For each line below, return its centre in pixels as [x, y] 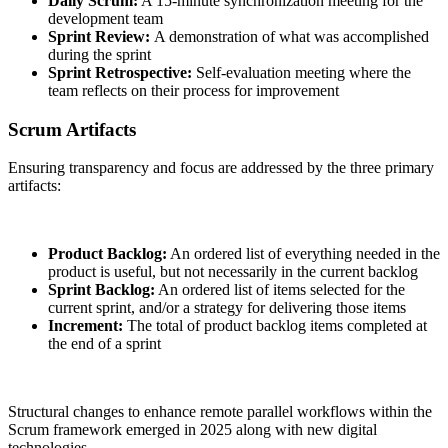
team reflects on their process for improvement [193, 90]
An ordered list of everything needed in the [303, 254]
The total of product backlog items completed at [275, 326]
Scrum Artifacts [72, 129]
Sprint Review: [101, 36]
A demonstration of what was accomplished [291, 36]
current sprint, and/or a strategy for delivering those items [227, 308]
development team [105, 18]
